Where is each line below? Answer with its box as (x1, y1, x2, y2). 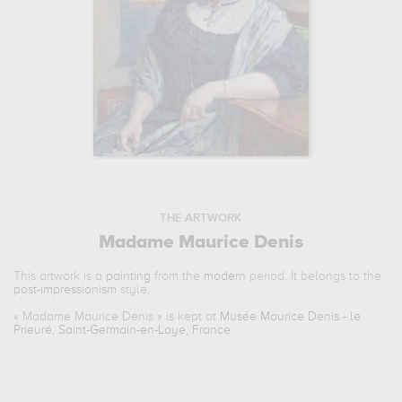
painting (106, 270, 152, 283)
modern (204, 270, 247, 283)
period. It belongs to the (246, 270, 382, 283)
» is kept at (153, 310, 221, 323)
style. (117, 284, 151, 296)
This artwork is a (13, 270, 107, 283)
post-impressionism (13, 284, 118, 296)
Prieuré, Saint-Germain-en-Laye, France (13, 324, 232, 336)
